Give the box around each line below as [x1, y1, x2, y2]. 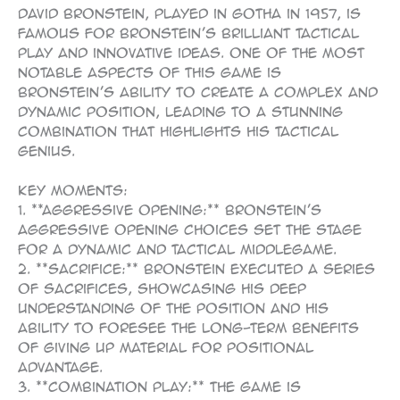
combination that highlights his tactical [18, 122, 338, 139]
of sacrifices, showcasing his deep [18, 279, 306, 296]
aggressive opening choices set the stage [18, 221, 362, 237]
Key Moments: [18, 181, 128, 198]
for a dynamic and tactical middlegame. [18, 240, 337, 257]
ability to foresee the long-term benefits [18, 319, 359, 336]
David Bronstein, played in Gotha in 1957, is [18, 4, 361, 21]
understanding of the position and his [18, 299, 329, 316]
